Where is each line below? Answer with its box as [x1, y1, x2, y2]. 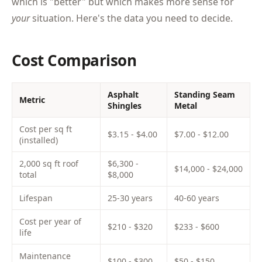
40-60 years [174, 192, 219, 204]
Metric [19, 94, 45, 105]
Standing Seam [174, 89, 235, 100]
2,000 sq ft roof [19, 158, 78, 169]
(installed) [19, 135, 58, 146]
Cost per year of [19, 216, 81, 227]
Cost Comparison [12, 50, 137, 71]
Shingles [108, 100, 142, 111]
